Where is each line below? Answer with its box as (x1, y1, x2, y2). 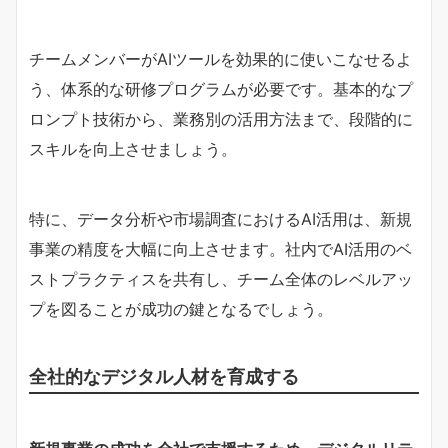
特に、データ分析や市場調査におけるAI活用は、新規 (29, 208, 412, 229)
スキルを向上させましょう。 (29, 138, 237, 159)
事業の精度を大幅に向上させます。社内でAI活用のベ (29, 238, 412, 259)
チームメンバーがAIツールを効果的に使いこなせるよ (29, 48, 412, 69)
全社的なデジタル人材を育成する (29, 364, 299, 387)
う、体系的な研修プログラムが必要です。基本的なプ (29, 78, 413, 99)
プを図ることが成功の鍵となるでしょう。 (29, 298, 333, 319)
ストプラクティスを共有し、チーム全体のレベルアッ (29, 268, 413, 289)
